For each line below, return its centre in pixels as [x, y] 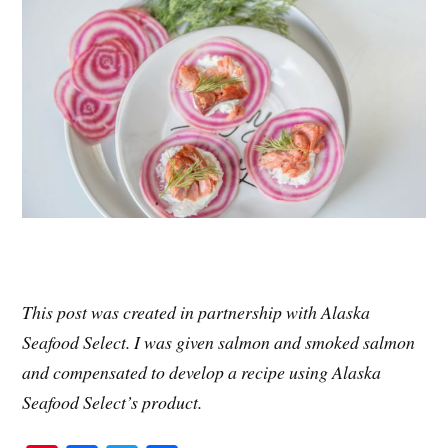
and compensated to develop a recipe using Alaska [202, 372]
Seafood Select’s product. [112, 402]
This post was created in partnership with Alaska [196, 312]
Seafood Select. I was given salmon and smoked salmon [219, 342]
